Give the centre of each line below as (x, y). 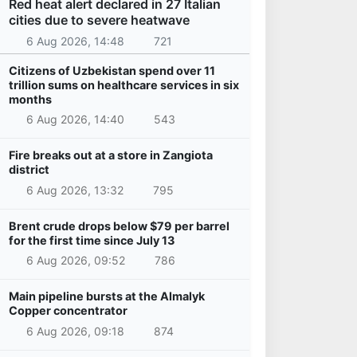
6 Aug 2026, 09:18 (75, 331)
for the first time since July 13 (92, 240)
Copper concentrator (68, 311)
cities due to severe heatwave (99, 20)
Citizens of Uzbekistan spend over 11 (112, 70)
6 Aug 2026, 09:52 (75, 261)
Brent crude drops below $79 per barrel (119, 226)
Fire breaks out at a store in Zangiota (111, 155)
